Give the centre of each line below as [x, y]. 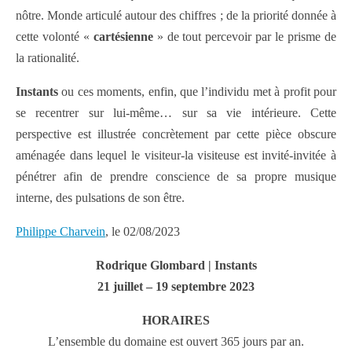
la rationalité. [48, 58]
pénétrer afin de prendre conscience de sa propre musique [176, 177]
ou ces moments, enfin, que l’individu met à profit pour [197, 92]
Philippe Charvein [60, 232]
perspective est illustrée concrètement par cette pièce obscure [176, 134]
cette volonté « [55, 37]
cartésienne [123, 37]
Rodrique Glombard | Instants [176, 266]
